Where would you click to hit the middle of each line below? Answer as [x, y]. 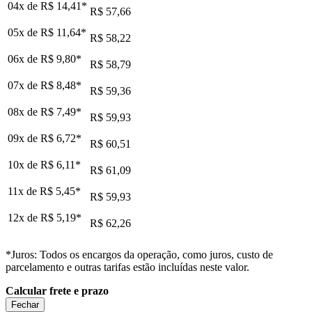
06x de [24, 58]
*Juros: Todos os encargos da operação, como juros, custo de [139, 254]
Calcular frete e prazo [57, 290]
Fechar [25, 304]
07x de [24, 85]
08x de [24, 111]
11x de [24, 191]
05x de [24, 32]
